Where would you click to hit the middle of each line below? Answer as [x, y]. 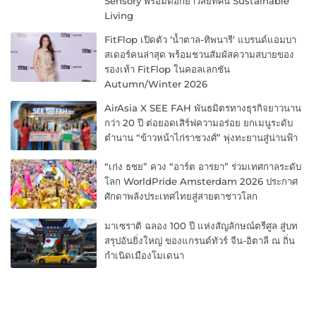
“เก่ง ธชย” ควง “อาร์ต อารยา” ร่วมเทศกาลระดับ [203, 167]
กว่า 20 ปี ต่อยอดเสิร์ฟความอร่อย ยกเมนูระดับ [199, 123]
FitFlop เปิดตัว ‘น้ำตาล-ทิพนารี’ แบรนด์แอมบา [201, 40]
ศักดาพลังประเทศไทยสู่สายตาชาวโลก [181, 196]
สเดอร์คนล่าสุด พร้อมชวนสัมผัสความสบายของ [200, 55]
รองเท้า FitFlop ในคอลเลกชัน [168, 69]
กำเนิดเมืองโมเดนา [145, 255]
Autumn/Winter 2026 [156, 84]
